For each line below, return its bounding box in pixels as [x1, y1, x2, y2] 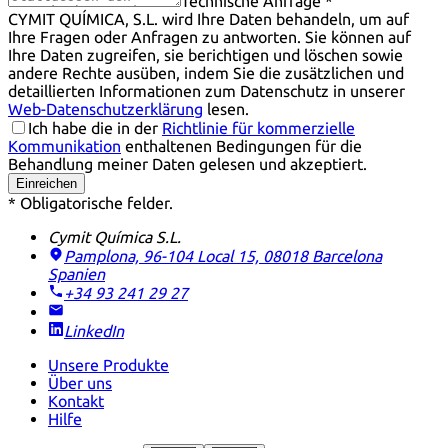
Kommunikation [8, 137, 121, 156]
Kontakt [48, 392, 104, 411]
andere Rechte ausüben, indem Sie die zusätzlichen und [8, 64, 404, 83]
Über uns [48, 374, 112, 393]
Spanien [48, 265, 105, 284]
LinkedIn [64, 322, 124, 341]
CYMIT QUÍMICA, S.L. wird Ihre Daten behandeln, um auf [8, 10, 409, 29]
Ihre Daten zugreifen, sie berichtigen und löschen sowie [8, 46, 403, 65]
